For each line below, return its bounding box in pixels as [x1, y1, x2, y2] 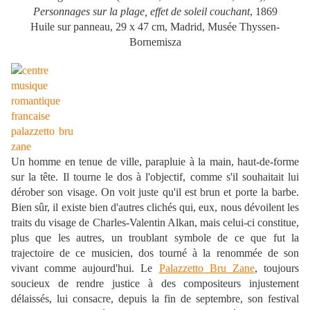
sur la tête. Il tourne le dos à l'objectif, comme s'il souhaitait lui [11, 171, 299, 183]
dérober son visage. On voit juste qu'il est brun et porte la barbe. [11, 186, 299, 199]
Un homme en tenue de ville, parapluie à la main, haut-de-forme [11, 156, 299, 168]
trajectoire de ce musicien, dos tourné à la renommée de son [11, 247, 299, 259]
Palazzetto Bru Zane [158, 262, 255, 275]
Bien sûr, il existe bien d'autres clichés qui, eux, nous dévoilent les [11, 201, 299, 214]
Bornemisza [129, 36, 181, 48]
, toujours [254, 262, 300, 275]
